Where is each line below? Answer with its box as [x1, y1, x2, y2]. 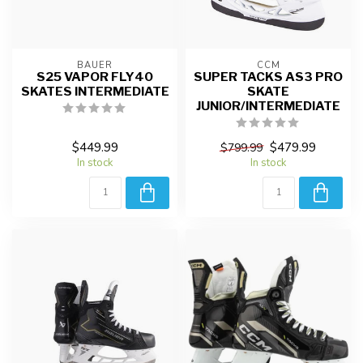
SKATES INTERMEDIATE [20, 83, 169, 99]
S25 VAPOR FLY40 [36, 68, 153, 84]
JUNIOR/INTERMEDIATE [196, 97, 340, 113]
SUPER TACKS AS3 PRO [194, 68, 343, 84]
